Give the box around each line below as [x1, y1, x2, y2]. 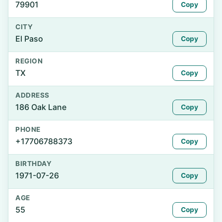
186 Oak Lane [15, 102, 66, 112]
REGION [15, 57, 43, 65]
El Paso [15, 34, 43, 44]
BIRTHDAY [15, 160, 52, 167]
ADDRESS [15, 91, 50, 99]
